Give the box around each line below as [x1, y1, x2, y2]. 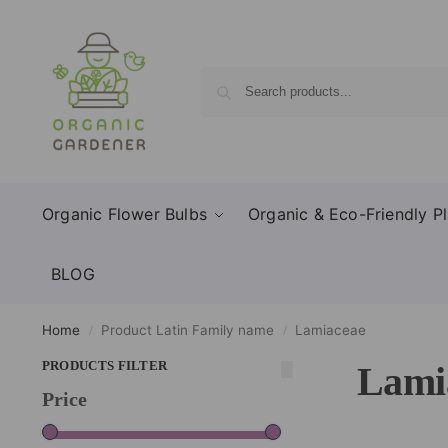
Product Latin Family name [101, 322, 275, 338]
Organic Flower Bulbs [41, 204, 207, 224]
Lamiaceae [295, 322, 367, 338]
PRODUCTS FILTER [41, 358, 168, 373]
